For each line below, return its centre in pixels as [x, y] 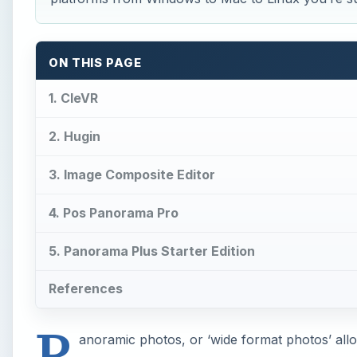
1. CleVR [73, 98]
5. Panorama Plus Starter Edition [152, 251]
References [86, 289]
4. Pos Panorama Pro [114, 212]
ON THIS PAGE [95, 63]
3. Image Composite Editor [132, 174]
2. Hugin [75, 137]
